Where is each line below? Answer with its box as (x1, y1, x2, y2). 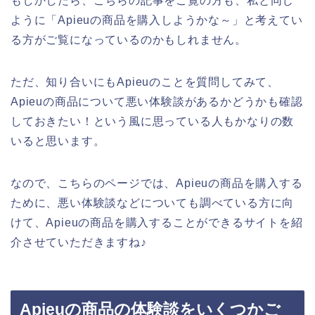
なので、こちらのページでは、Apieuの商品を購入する (11, 176, 303, 189)
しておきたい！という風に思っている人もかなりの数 (11, 115, 295, 127)
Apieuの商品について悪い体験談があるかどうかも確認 (11, 95, 303, 108)
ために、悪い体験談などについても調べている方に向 (11, 196, 295, 209)
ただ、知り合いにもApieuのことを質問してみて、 (11, 75, 280, 88)
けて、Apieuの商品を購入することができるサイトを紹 (11, 216, 303, 229)
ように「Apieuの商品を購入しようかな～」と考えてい (11, 13, 303, 26)
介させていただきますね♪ (11, 236, 147, 248)
